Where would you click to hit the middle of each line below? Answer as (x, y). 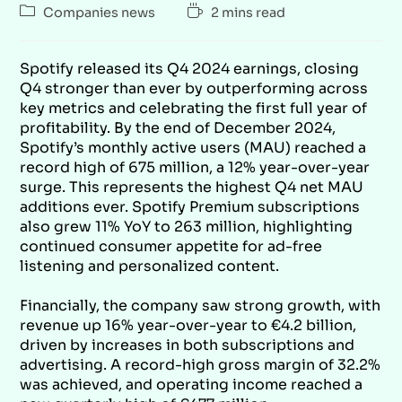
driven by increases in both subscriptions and (188, 345)
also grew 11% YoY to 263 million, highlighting (187, 226)
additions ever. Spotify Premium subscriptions (190, 206)
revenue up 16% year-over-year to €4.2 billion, (188, 325)
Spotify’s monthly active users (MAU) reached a (193, 147)
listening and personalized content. (150, 266)
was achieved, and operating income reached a (192, 384)
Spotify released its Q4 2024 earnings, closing (190, 68)
